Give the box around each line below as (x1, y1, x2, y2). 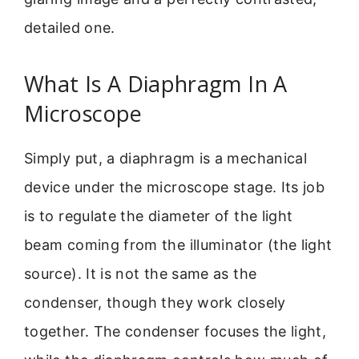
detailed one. (24, 19, 115, 37)
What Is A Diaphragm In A (24, 68, 288, 99)
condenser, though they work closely (24, 293, 286, 311)
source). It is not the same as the (24, 264, 257, 282)
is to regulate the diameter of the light (24, 207, 293, 224)
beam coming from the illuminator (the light (24, 236, 333, 253)
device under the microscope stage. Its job (24, 178, 325, 196)
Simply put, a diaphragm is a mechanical (24, 149, 308, 167)
